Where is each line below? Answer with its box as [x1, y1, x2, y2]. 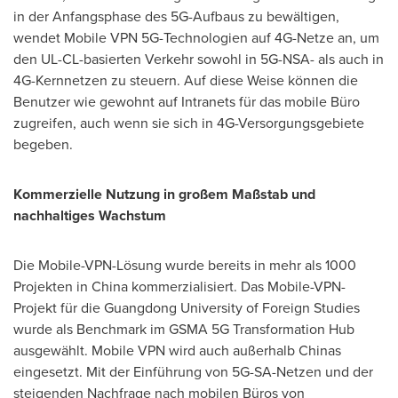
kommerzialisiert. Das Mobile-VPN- [128, 276, 346, 297]
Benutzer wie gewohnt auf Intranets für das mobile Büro [13, 92, 360, 112]
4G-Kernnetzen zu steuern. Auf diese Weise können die [13, 70, 358, 91]
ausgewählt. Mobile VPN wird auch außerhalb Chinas [13, 340, 341, 361]
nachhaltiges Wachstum [13, 205, 166, 226]
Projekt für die [13, 298, 104, 318]
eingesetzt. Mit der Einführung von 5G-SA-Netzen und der [13, 362, 373, 382]
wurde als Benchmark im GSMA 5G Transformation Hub [13, 319, 354, 339]
